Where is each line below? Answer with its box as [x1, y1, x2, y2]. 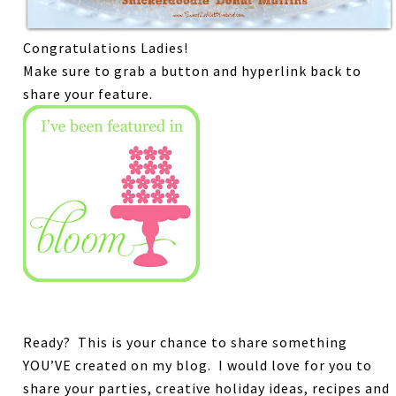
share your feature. [23, 85, 154, 103]
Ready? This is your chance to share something [23, 333, 348, 352]
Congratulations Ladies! [23, 39, 196, 57]
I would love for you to [218, 356, 373, 375]
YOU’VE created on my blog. [23, 356, 219, 375]
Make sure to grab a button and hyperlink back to [23, 62, 362, 80]
